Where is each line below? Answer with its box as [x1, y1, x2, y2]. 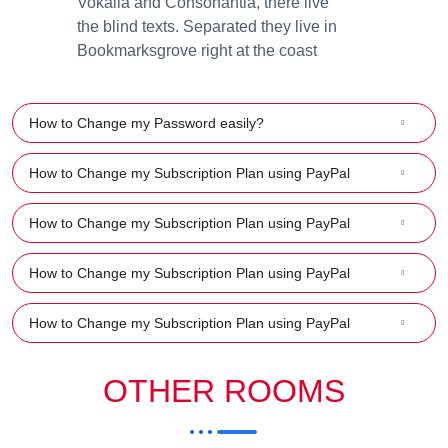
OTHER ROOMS [103, 372, 345, 409]
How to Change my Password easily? [29, 114, 264, 131]
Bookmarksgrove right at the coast [77, 41, 317, 59]
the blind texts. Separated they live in [77, 17, 337, 35]
